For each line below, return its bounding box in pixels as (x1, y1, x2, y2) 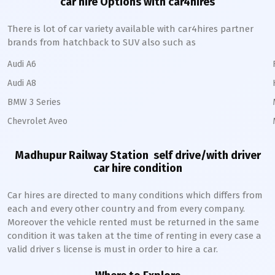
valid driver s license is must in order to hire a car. (7, 244, 218, 255)
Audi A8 (7, 78, 36, 88)
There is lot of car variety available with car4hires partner (7, 23, 254, 34)
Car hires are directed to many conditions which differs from (7, 190, 263, 201)
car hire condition (93, 161, 182, 175)
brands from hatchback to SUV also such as (7, 37, 196, 48)
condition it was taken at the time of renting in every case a (7, 230, 261, 241)
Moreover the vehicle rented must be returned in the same (7, 217, 259, 228)
